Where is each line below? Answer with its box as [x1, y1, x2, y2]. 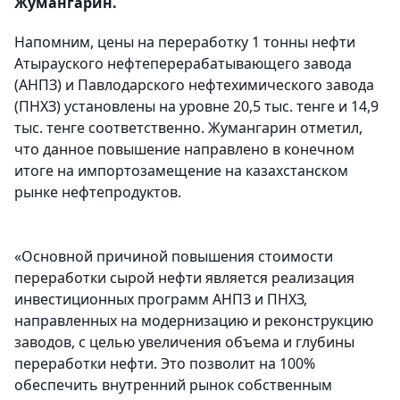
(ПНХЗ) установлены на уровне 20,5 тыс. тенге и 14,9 [14, 96, 379, 117]
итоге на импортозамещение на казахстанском [14, 161, 348, 181]
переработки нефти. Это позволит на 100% [14, 354, 315, 374]
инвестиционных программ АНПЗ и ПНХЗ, [14, 289, 307, 310]
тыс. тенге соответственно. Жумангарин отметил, [14, 118, 362, 138]
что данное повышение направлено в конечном [14, 139, 354, 160]
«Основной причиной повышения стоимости [14, 246, 333, 267]
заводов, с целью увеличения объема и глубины [14, 332, 354, 353]
